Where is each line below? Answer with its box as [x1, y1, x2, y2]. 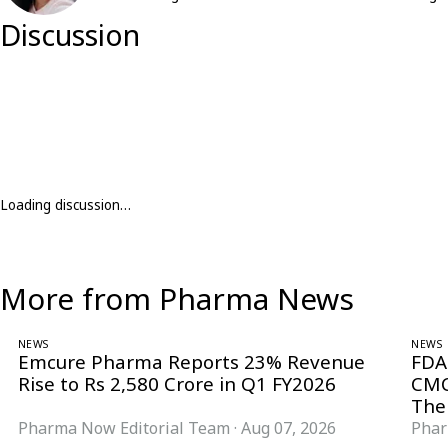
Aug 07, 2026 [241, 416, 336, 439]
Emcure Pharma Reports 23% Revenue [18, 348, 365, 375]
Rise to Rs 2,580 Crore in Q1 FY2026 [18, 370, 336, 397]
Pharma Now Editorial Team [18, 416, 230, 439]
